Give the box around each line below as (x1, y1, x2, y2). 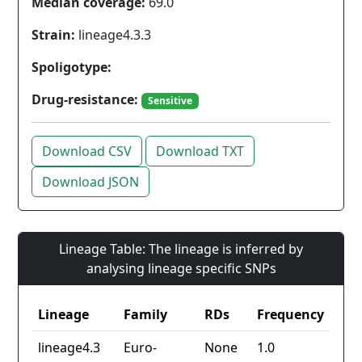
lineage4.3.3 (75, 26, 151, 44)
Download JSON (42, 173, 139, 192)
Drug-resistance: (32, 90, 138, 108)
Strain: (32, 26, 75, 44)
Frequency (257, 305, 324, 324)
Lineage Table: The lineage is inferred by (59, 240, 303, 259)
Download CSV (42, 142, 132, 161)
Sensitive (147, 94, 192, 107)
